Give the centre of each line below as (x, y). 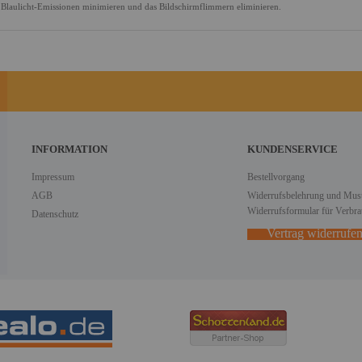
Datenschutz (55, 214)
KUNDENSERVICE (292, 149)
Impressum (53, 177)
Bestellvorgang (276, 177)
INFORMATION (69, 149)
